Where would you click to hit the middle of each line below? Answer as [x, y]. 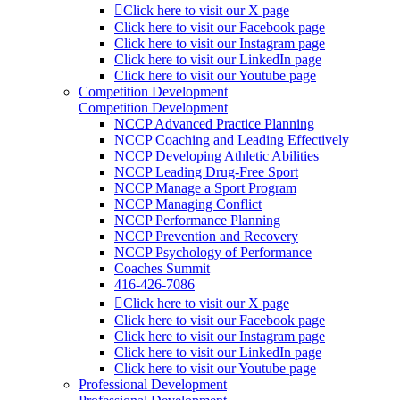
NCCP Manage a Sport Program [205, 188]
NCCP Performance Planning [197, 220]
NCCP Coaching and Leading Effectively [232, 140]
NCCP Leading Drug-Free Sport [206, 172]
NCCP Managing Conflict [188, 204]
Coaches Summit [162, 268]
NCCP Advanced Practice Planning [214, 124]
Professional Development [153, 384]
